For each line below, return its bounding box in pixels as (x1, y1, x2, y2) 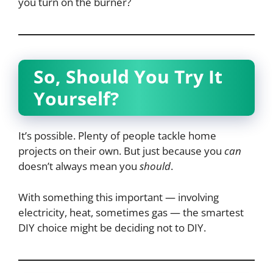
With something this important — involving (18, 190, 219, 204)
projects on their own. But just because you (18, 144, 224, 158)
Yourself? (34, 86, 119, 112)
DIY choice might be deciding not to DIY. (18, 220, 206, 235)
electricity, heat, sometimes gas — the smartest (18, 205, 244, 219)
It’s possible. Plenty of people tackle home (18, 129, 216, 143)
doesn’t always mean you (18, 159, 140, 174)
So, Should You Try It (34, 64, 222, 90)
